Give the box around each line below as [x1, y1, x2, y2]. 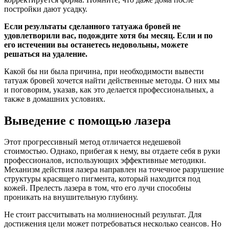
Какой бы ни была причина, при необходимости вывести [4, 66, 204, 76]
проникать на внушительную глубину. [4, 193, 138, 202]
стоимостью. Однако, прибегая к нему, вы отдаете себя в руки [4, 147, 220, 156]
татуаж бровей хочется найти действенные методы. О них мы [4, 76, 220, 85]
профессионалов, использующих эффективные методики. [4, 156, 206, 165]
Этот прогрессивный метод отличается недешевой [4, 138, 181, 147]
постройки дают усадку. [4, 4, 87, 13]
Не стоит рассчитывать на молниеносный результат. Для [4, 210, 201, 219]
